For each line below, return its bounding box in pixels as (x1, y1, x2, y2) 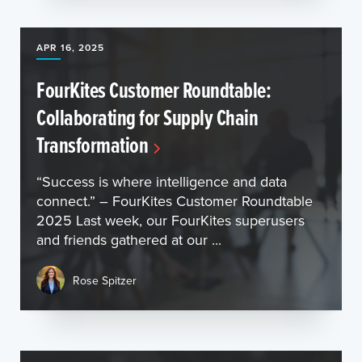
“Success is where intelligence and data (36, 171, 287, 192)
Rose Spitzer (73, 271, 137, 288)
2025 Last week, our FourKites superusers (36, 210, 305, 230)
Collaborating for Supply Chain (36, 101, 258, 133)
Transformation (36, 128, 148, 161)
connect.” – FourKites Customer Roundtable (36, 191, 313, 211)
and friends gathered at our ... (36, 229, 221, 250)
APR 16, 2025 (36, 40, 104, 54)
